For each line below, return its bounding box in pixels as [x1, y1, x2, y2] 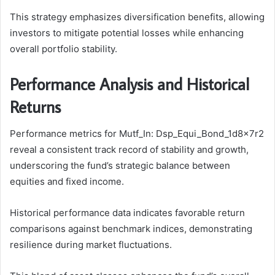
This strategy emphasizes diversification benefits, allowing [10, 10, 265, 23]
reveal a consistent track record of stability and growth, [10, 144, 249, 156]
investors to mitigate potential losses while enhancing [10, 26, 244, 39]
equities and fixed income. [10, 176, 124, 188]
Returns [10, 95, 61, 117]
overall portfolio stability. [10, 42, 117, 55]
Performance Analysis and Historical [10, 72, 249, 95]
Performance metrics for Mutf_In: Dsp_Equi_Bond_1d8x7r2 [10, 128, 264, 140]
